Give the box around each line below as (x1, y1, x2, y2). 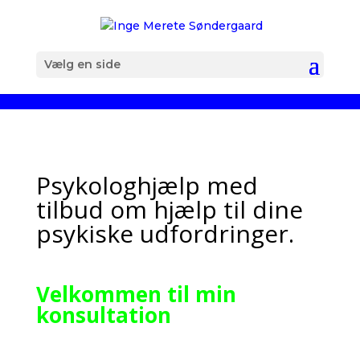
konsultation (35, 301, 171, 329)
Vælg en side (43, 56, 121, 72)
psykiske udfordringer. (35, 217, 294, 250)
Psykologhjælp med (35, 169, 258, 202)
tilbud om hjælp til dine (35, 193, 303, 226)
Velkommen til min (35, 280, 236, 309)
